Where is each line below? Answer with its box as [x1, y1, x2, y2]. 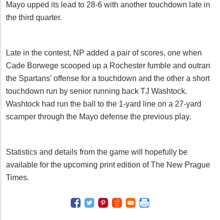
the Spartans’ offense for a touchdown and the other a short [6, 74, 210, 83]
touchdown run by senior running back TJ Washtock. [6, 87, 187, 96]
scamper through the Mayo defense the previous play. [6, 112, 191, 121]
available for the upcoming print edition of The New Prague [6, 161, 210, 169]
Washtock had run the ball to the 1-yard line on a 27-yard [6, 100, 201, 109]
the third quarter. [6, 13, 62, 22]
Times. [6, 173, 29, 182]
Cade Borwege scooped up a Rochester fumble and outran [6, 61, 210, 70]
